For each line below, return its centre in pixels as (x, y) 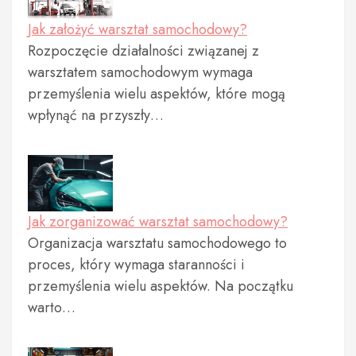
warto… (52, 308)
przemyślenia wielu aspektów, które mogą (157, 93)
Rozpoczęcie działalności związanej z (143, 50)
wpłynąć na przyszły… (96, 115)
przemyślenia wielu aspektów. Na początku (161, 286)
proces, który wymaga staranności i (136, 265)
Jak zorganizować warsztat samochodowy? (158, 222)
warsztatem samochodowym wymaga (140, 72)
